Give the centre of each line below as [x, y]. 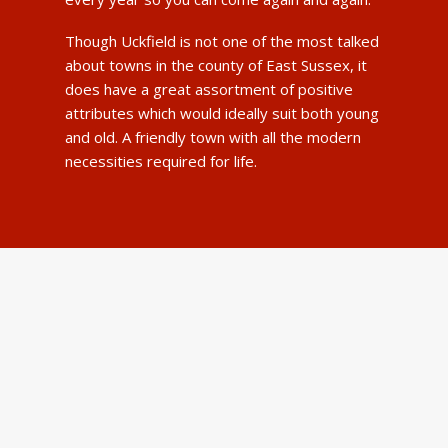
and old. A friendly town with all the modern [212, 136]
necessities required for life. [160, 160]
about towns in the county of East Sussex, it [215, 64]
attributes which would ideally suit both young [221, 112]
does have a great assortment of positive [208, 88]
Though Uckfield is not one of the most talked [221, 40]
